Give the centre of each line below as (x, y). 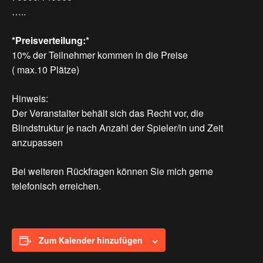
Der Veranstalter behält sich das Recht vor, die (108, 113)
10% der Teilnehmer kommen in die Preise (100, 55)
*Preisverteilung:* (50, 41)
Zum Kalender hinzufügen (91, 240)
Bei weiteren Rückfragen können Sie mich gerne (112, 171)
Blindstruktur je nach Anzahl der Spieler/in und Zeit (117, 128)
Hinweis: (30, 99)
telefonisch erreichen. (56, 186)
